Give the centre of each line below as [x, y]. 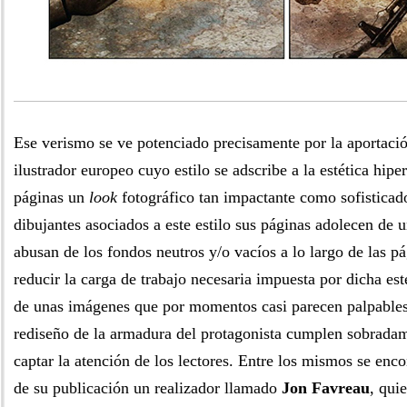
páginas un [51, 197]
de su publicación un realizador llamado [148, 388]
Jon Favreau [326, 388]
